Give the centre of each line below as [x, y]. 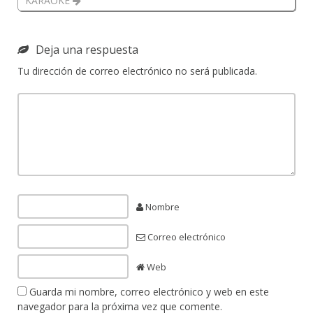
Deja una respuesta [87, 49]
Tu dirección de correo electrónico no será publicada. [137, 71]
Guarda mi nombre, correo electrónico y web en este [149, 291]
